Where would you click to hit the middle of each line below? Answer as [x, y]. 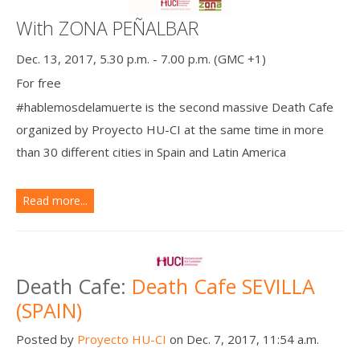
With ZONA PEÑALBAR [107, 28]
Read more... [55, 200]
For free [39, 82]
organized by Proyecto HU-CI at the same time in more [170, 129]
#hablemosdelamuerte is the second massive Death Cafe [175, 106]
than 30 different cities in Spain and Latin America [151, 151]
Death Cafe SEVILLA [223, 286]
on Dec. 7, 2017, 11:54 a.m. [243, 339]
